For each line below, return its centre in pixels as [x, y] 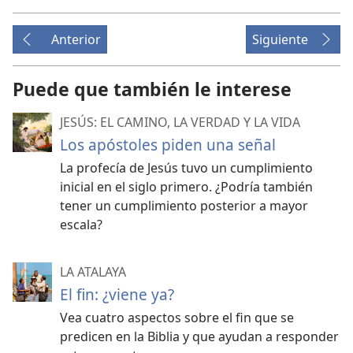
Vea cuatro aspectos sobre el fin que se [177, 318]
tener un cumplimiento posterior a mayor [184, 206]
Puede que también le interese [152, 89]
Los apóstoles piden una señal [168, 145]
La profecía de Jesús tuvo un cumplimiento [186, 168]
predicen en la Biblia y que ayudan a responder [199, 336]
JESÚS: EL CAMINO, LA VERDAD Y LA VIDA [180, 122]
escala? [81, 225]
